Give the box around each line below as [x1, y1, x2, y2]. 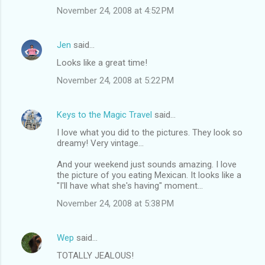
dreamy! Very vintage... [57, 137, 144, 148]
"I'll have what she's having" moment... [57, 180, 203, 191]
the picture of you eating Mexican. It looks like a [57, 169, 241, 180]
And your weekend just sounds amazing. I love [57, 159, 237, 170]
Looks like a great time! [57, 57, 147, 68]
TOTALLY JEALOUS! [57, 250, 134, 261]
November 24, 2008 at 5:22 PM [57, 75, 174, 86]
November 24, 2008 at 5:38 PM [57, 198, 174, 209]
